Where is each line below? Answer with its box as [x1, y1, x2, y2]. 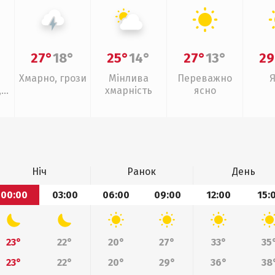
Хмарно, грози [18, 72, 87, 84]
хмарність [105, 85, 152, 96]
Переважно [177, 72, 232, 84]
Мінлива [109, 72, 149, 84]
